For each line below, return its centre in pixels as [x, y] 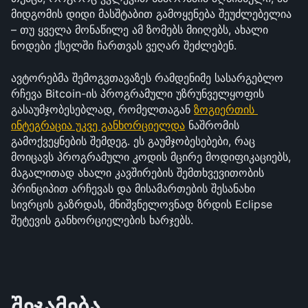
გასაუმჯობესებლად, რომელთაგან [102, 109]
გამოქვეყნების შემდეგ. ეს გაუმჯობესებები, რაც [133, 141]
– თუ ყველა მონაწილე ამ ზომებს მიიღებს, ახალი [140, 30]
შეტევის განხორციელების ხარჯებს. [102, 220]
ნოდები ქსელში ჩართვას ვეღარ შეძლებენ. [124, 45]
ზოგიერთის [224, 109]
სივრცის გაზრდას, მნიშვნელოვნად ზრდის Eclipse [142, 204]
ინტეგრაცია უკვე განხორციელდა [98, 125]
